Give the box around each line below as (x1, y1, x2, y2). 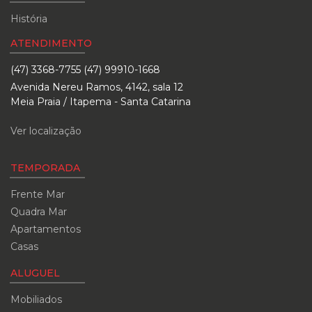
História (10, 12, 47, 25)
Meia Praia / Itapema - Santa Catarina (10, 95, 191, 108)
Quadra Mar (10, 205, 67, 218)
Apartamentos (10, 222, 81, 235)
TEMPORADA (10, 161, 80, 174)
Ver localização (10, 124, 81, 137)
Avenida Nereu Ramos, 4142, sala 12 (10, 80, 183, 93)
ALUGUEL (10, 266, 60, 279)
